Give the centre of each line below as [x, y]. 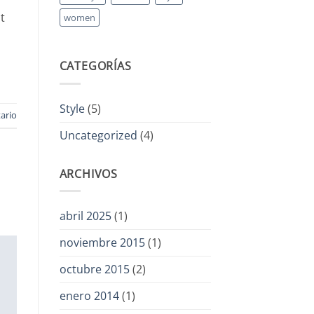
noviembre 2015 [102, 243]
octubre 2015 [94, 269]
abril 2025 [85, 216]
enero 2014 [89, 296]
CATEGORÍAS [95, 66]
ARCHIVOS [88, 173]
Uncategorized [98, 135]
